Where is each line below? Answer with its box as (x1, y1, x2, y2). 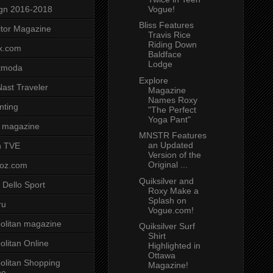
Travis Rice (147, 30, 191, 40)
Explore (138, 75, 168, 85)
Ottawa (147, 250, 175, 261)
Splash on (147, 195, 186, 205)
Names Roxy (147, 94, 197, 105)
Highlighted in (147, 241, 200, 251)
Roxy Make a (147, 185, 199, 196)
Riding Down (147, 40, 197, 50)
